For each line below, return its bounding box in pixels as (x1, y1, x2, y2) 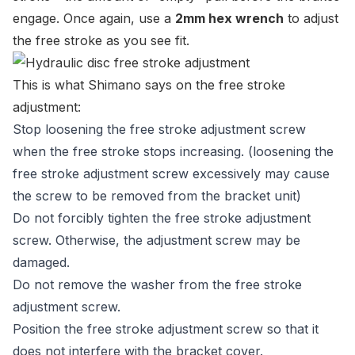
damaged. (13, 254, 70, 270)
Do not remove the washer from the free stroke (13, 277, 302, 292)
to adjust (284, 10, 338, 26)
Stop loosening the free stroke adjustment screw (13, 121, 306, 137)
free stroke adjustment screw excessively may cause (13, 166, 330, 181)
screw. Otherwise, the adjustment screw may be (13, 232, 300, 248)
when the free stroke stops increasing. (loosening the (13, 143, 334, 159)
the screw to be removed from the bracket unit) (13, 188, 301, 204)
